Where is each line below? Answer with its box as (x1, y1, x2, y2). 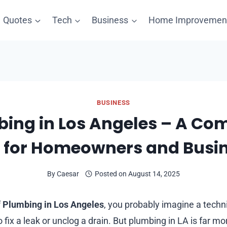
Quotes (3, 15, 32, 25)
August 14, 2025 (128, 169, 180, 178)
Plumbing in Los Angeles (3, 199, 104, 210)
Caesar (57, 169, 80, 178)
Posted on (94, 169, 127, 178)
